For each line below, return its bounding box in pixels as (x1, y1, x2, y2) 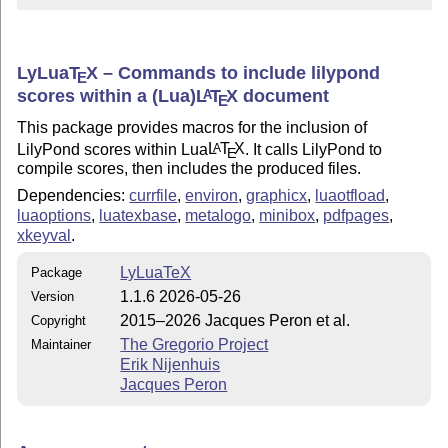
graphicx (246, 186, 308, 204)
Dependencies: (17, 186, 130, 204)
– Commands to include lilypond (97, 62, 380, 83)
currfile (129, 186, 178, 204)
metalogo (185, 206, 252, 224)
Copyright (31, 313, 87, 329)
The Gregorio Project (120, 336, 269, 354)
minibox (259, 206, 316, 224)
